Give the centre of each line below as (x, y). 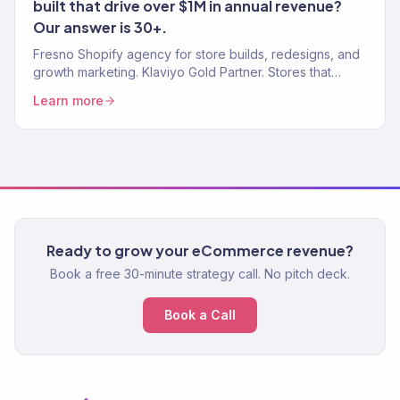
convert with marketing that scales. (134, 90)
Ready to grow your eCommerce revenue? (200, 251)
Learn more (68, 100)
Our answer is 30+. (100, 27)
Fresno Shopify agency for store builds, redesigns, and (196, 54)
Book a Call (200, 315)
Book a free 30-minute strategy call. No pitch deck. (200, 274)
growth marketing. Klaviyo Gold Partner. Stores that (182, 72)
